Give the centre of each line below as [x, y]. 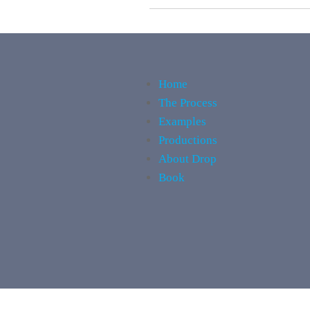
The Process [188, 103]
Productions [188, 140]
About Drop [187, 159]
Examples [182, 121]
